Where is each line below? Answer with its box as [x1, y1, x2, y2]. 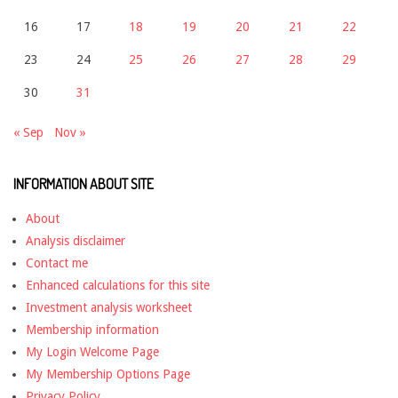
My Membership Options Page [26, 367, 190, 382]
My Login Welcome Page [26, 345, 159, 360]
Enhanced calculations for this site [26, 278, 210, 293]
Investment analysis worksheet [26, 300, 192, 315]
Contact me [26, 256, 88, 271]
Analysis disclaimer [26, 234, 125, 249]
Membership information [26, 322, 159, 338]
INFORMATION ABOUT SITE [13, 175, 154, 194]
